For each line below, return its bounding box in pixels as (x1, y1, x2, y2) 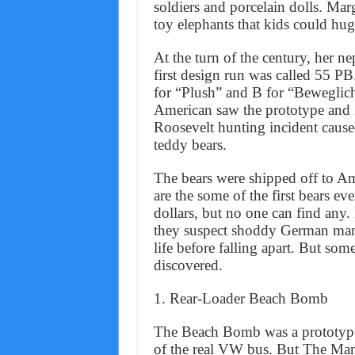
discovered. (153, 257, 223, 274)
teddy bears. (153, 136, 227, 154)
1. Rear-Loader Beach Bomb (153, 290, 328, 307)
